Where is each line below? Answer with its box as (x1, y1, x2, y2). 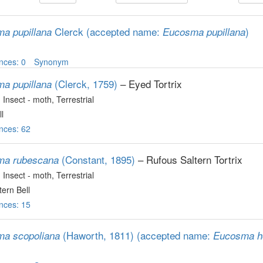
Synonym (34, 56, 69, 68)
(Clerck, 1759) (55, 76, 117, 91)
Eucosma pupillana (163, 25, 245, 39)
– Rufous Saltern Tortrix (135, 152, 242, 167)
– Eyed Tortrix (117, 76, 182, 91)
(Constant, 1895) (62, 152, 135, 167)
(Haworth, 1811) (63, 228, 134, 242)
